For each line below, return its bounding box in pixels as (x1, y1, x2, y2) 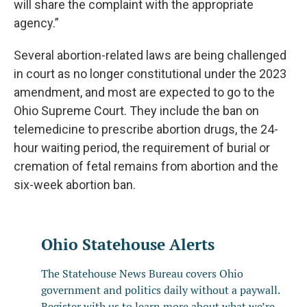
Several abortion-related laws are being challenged (14, 48, 286, 62)
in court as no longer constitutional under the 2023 (14, 66, 286, 81)
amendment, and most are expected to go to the (14, 85, 275, 99)
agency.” (14, 16, 59, 30)
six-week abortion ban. (14, 177, 136, 192)
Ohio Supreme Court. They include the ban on (14, 103, 259, 118)
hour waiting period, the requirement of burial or (14, 140, 270, 155)
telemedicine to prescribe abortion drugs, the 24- (14, 122, 278, 136)
